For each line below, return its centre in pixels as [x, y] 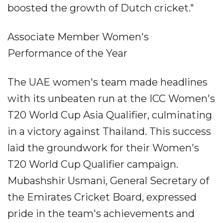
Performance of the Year [67, 54]
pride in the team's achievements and [101, 214]
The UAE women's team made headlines [108, 82]
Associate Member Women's [78, 37]
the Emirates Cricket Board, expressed [102, 197]
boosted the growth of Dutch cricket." [101, 8]
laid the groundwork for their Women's [103, 148]
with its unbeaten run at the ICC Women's [111, 99]
